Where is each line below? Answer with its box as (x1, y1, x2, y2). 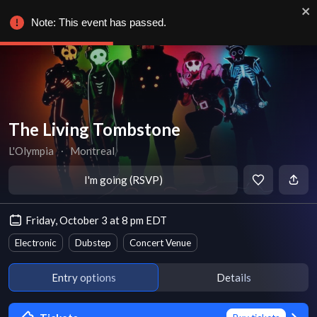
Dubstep (75, 237, 111, 248)
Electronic (15, 237, 57, 248)
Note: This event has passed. (31, 16, 166, 28)
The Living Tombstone (8, 119, 180, 139)
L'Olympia (8, 144, 54, 157)
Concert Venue (129, 237, 191, 248)
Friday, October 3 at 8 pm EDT (25, 214, 167, 226)
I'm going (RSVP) (83, 173, 163, 186)
